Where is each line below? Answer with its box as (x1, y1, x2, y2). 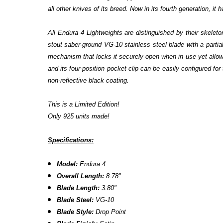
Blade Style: (57, 208, 94, 216)
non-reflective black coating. (48, 77, 129, 84)
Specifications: (48, 136, 94, 144)
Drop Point (94, 208, 126, 216)
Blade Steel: (57, 196, 94, 204)
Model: (57, 160, 78, 168)
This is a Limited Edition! (48, 101, 121, 108)
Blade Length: (57, 184, 100, 192)
